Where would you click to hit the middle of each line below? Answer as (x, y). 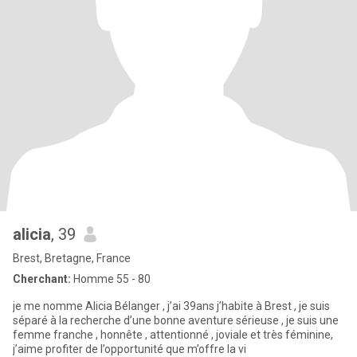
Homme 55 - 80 (111, 279)
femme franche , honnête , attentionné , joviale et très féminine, (173, 335)
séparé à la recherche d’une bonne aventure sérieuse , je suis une (176, 320)
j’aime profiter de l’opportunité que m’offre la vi (129, 349)
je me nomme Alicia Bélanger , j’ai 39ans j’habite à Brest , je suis (171, 306)
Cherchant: (42, 279)
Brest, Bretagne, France (72, 258)
